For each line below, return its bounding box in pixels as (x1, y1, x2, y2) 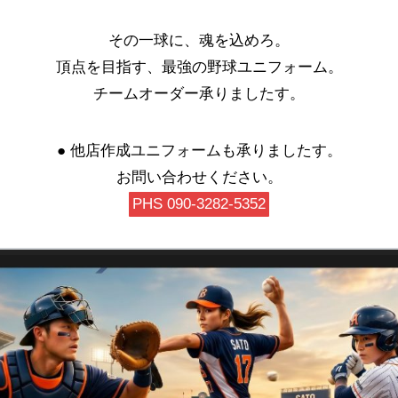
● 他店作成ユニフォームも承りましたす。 (56, 142, 342, 160)
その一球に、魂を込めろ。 (108, 32, 290, 50)
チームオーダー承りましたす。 (93, 85, 305, 103)
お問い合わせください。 (115, 169, 283, 187)
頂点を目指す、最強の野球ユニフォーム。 (55, 59, 343, 76)
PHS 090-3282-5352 (132, 195, 266, 213)
